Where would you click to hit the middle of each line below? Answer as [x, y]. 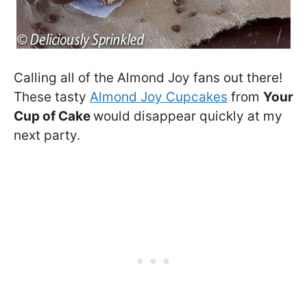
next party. [47, 135]
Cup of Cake [53, 116]
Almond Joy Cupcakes [159, 97]
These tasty [52, 97]
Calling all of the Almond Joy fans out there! [148, 77]
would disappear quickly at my [188, 116]
